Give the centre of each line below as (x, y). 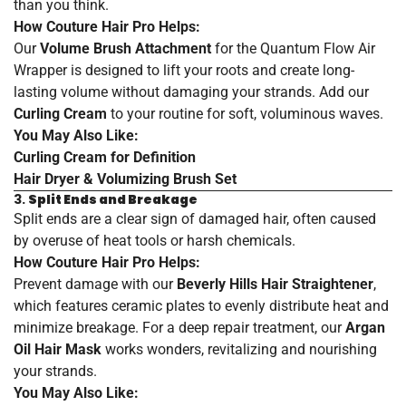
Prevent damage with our (95, 284)
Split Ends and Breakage (113, 199)
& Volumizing (125, 179)
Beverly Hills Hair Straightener (275, 284)
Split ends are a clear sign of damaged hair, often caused (195, 218)
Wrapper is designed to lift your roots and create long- (184, 70)
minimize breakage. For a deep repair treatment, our (179, 327)
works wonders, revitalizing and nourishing (239, 349)
